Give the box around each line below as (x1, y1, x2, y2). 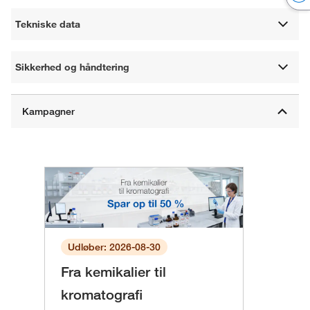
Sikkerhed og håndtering (15, 60, 130, 73)
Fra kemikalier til (61, 264, 166, 281)
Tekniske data (15, 17, 81, 30)
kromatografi (61, 286, 143, 304)
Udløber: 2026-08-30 (68, 241, 161, 254)
